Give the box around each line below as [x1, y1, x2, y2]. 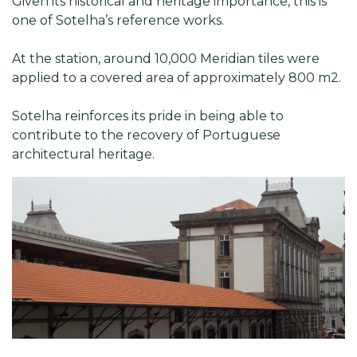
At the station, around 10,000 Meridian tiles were [12, 51, 320, 66]
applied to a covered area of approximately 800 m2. [12, 70, 341, 85]
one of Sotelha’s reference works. [12, 13, 224, 28]
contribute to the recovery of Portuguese [12, 127, 280, 143]
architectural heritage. [12, 147, 155, 162]
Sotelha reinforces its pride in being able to [12, 108, 284, 124]
